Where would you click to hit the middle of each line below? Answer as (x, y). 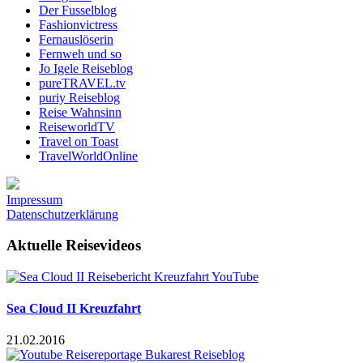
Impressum (34, 199)
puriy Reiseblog (79, 97)
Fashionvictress (78, 24)
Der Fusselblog (78, 10)
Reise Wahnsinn (80, 112)
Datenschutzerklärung (62, 214)
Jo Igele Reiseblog (86, 68)
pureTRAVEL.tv (82, 83)
